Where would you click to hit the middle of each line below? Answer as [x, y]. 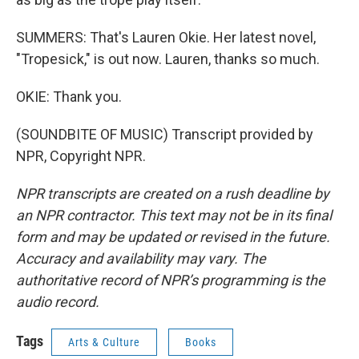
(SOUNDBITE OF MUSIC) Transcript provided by [165, 134]
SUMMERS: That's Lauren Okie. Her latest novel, [166, 37]
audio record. [58, 302]
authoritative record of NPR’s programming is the [171, 280]
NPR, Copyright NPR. [81, 156]
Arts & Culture [104, 342]
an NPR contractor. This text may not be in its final [174, 215]
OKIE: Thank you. [69, 97]
